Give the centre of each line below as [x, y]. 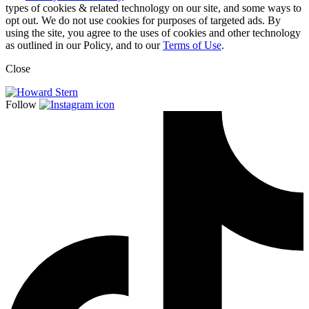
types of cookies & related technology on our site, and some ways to [153, 8]
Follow [22, 105]
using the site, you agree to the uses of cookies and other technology [153, 33]
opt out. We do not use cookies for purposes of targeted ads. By [143, 21]
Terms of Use [192, 46]
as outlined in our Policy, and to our [84, 46]
